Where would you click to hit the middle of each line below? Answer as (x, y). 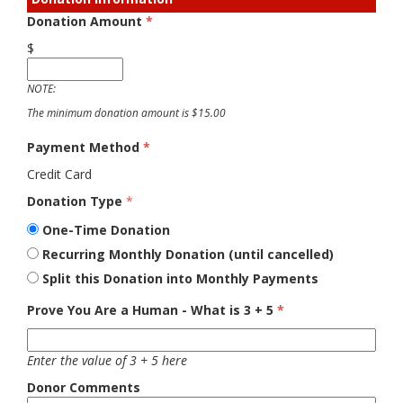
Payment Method (85, 147)
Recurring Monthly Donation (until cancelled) (188, 254)
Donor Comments (84, 387)
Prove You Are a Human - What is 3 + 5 (152, 310)
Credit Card (59, 174)
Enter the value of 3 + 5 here (107, 360)
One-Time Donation (106, 230)
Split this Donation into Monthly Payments (180, 278)
